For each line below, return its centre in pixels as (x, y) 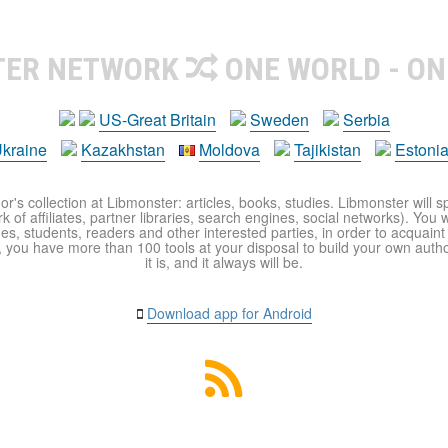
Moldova (229, 150)
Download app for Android (229, 313)
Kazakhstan (123, 150)
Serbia (366, 120)
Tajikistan (327, 150)
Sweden (279, 120)
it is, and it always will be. (224, 262)
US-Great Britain (157, 120)
